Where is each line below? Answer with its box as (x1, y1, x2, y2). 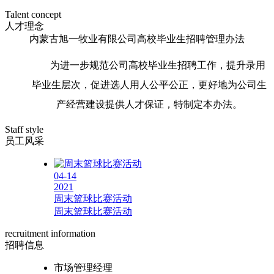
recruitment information (5, 228, 95, 239)
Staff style (5, 124, 43, 135)
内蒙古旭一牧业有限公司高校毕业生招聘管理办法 (29, 34, 245, 44)
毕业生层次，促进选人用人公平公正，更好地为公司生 (32, 80, 267, 90)
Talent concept (5, 9, 61, 20)
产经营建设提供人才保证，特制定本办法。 (56, 99, 242, 109)
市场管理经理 (54, 262, 113, 273)
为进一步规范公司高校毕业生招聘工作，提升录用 (33, 60, 265, 70)
